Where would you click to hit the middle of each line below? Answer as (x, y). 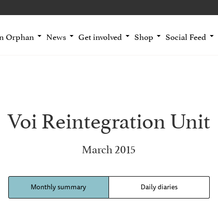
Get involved (100, 36)
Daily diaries (159, 187)
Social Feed (186, 36)
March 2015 (109, 148)
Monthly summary (59, 187)
